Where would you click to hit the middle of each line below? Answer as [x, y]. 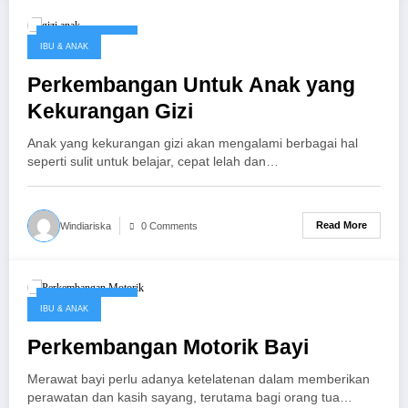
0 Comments [169, 225]
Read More [342, 225]
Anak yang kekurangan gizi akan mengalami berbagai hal [193, 143]
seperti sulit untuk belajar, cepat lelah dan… [153, 161]
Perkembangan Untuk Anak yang [191, 85]
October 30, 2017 [87, 41]
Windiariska [86, 225]
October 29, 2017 [87, 302]
